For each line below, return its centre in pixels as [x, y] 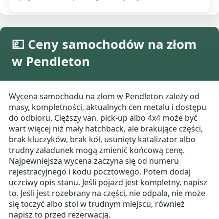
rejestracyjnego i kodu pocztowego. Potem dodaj [100, 172]
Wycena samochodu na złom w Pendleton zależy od [104, 97]
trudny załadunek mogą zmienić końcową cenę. [97, 150]
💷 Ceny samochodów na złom [104, 44]
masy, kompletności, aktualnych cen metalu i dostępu [108, 107]
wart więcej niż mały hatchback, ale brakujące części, [106, 129]
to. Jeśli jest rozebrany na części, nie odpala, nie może [107, 193]
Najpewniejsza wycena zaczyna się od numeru [94, 161]
